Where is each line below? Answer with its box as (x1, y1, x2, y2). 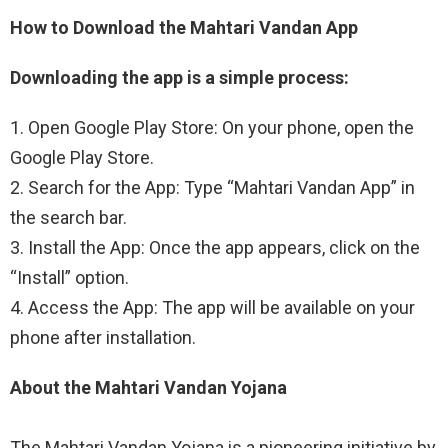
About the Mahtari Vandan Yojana (10, 377, 287, 398)
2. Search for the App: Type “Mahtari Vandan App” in (10, 177, 415, 198)
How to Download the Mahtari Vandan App (10, 17, 358, 38)
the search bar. (10, 207, 127, 228)
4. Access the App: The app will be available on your (10, 297, 415, 318)
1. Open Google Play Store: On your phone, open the (10, 117, 414, 138)
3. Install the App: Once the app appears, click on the (10, 237, 420, 258)
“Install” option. (10, 267, 129, 288)
